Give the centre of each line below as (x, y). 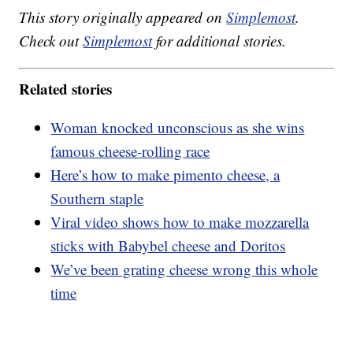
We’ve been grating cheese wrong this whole (184, 269)
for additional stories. (219, 41)
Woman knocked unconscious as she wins (178, 127)
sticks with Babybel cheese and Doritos (168, 245)
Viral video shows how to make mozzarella (180, 221)
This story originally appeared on (123, 17)
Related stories (66, 88)
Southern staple (97, 198)
